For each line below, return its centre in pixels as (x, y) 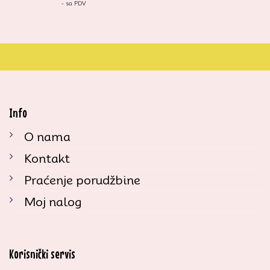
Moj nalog (53, 202)
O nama (47, 137)
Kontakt (47, 158)
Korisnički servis (42, 254)
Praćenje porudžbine (82, 180)
